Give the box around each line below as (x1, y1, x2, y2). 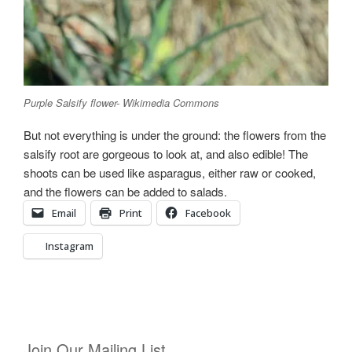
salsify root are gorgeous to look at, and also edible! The (24, 145, 308, 163)
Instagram (46, 239, 93, 254)
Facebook (185, 206, 231, 221)
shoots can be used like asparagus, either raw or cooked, (24, 164, 316, 181)
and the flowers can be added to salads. (24, 183, 240, 200)
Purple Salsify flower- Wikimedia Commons (24, 94, 219, 110)
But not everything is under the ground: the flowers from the (24, 126, 326, 144)
